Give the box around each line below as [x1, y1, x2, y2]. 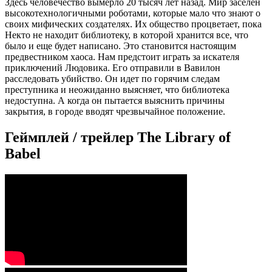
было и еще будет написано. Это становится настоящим [5, 41, 236, 52]
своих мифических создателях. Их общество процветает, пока [5, 19, 262, 30]
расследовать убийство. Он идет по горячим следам [5, 73, 220, 84]
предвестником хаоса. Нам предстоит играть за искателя [5, 52, 239, 63]
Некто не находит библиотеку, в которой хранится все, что [5, 30, 248, 41]
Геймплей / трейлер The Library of [5, 129, 231, 146]
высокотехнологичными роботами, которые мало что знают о [5, 8, 260, 19]
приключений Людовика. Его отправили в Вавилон [5, 63, 220, 73]
